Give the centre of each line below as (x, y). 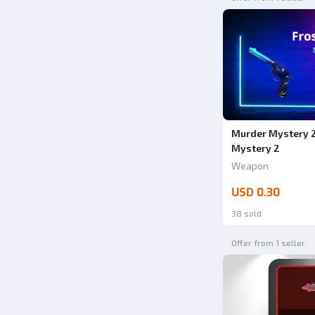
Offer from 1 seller (268, 243)
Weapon (250, 166)
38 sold (246, 213)
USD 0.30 (255, 193)
